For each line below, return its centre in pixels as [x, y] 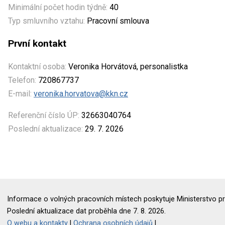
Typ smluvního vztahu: [46, 21]
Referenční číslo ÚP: [44, 115]
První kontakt [37, 43]
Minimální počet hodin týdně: [58, 7]
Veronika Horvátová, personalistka [127, 66]
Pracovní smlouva [117, 21]
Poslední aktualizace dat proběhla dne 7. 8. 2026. [87, 211]
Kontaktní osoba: [37, 66]
